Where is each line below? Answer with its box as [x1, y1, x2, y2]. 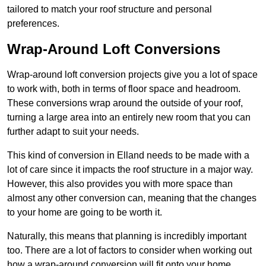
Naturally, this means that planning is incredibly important [7, 231, 246, 242]
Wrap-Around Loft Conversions [7, 41, 220, 58]
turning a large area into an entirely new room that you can [7, 112, 251, 123]
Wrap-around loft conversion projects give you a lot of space [7, 69, 258, 80]
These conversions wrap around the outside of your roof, [7, 98, 243, 109]
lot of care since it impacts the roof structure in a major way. [7, 164, 253, 175]
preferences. [7, 18, 59, 29]
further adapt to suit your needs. [7, 126, 139, 137]
